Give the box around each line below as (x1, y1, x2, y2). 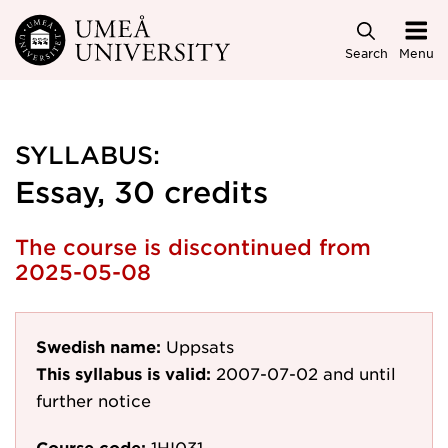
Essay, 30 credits (15, 175, 268, 208)
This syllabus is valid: (36, 363, 211, 383)
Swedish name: (36, 336, 161, 356)
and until (323, 363, 396, 383)
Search (344, 44, 388, 61)
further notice (36, 390, 151, 410)
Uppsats (166, 336, 234, 356)
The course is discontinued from (15, 234, 371, 259)
